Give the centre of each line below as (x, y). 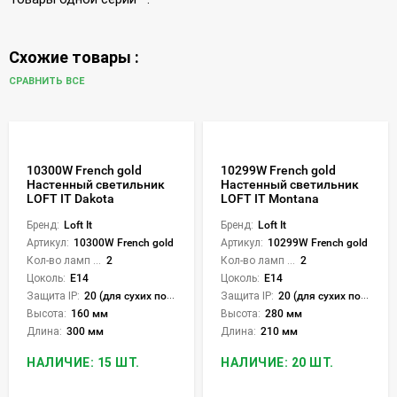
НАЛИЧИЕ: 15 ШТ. (83, 362)
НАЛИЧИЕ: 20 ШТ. (277, 362)
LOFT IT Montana (270, 198)
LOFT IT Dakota (70, 198)
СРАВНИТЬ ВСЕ (48, 82)
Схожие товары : (74, 57)
